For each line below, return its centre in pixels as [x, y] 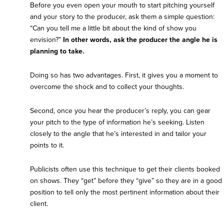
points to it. [47, 145]
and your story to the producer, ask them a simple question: [122, 17]
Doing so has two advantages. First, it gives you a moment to [124, 75]
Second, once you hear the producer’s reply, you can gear [120, 111]
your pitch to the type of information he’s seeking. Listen [117, 122]
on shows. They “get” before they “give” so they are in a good [126, 181]
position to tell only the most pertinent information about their [125, 192]
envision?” [45, 40]
